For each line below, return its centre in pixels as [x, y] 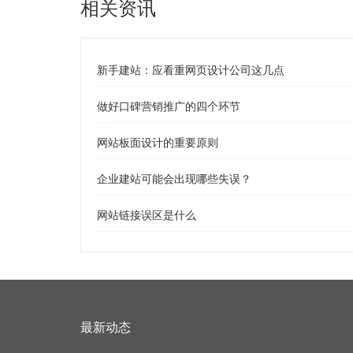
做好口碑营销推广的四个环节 [169, 106]
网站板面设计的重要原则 [158, 143]
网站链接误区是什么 [147, 215]
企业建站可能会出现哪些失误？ [174, 179]
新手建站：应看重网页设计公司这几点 [191, 70]
